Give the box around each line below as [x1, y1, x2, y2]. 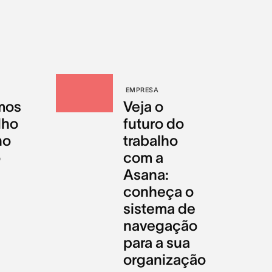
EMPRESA [126, 86, 159, 93]
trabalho [123, 132, 178, 149]
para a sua [123, 234, 191, 251]
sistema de [123, 200, 196, 217]
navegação [123, 217, 198, 234]
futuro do [123, 115, 185, 132]
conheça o [123, 183, 194, 200]
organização [123, 251, 206, 268]
